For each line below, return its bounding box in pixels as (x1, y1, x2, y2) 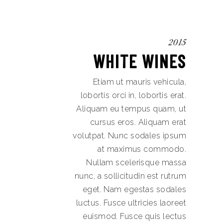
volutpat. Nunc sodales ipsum (73, 131, 186, 140)
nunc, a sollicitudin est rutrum (75, 171, 186, 181)
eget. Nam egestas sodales (82, 185, 186, 194)
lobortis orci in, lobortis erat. (80, 91, 186, 100)
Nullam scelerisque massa (86, 158, 186, 167)
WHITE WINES (93, 50, 186, 72)
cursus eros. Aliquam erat (90, 117, 186, 127)
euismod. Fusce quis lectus (83, 212, 186, 221)
